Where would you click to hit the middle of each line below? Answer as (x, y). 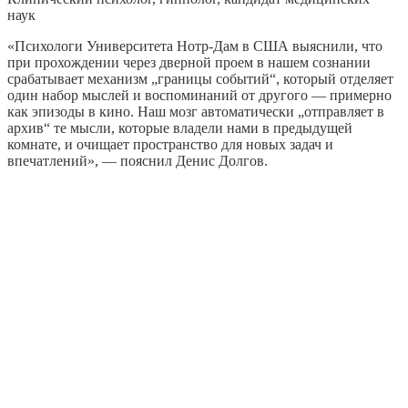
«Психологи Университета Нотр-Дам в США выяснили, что (195, 46)
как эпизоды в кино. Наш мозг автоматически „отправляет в (196, 111)
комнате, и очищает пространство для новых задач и (170, 144)
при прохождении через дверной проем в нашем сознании (189, 62)
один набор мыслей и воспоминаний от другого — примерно (199, 95)
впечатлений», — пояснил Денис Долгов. (138, 160)
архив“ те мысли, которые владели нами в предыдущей (180, 127)
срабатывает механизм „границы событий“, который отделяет (200, 78)
